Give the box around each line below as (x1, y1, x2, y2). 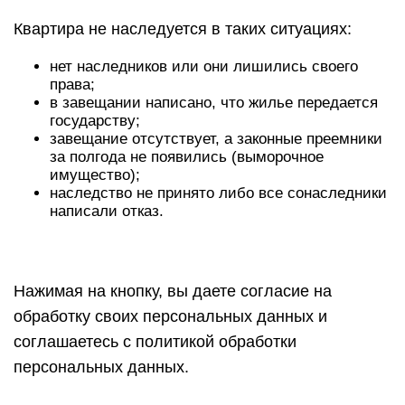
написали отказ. (50, 202, 164, 220)
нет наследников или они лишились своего (50, 58, 358, 75)
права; (50, 76, 95, 93)
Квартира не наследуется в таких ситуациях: (14, 20, 352, 38)
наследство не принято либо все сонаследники (50, 184, 387, 202)
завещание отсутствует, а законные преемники (50, 130, 382, 147)
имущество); (50, 166, 140, 184)
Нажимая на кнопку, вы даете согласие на (14, 282, 332, 300)
